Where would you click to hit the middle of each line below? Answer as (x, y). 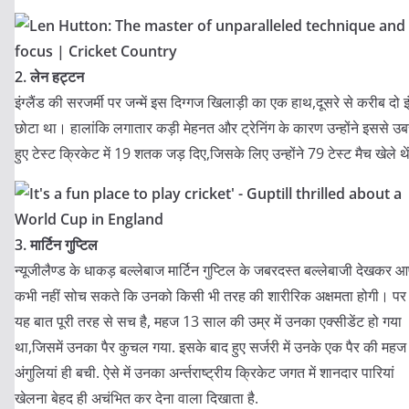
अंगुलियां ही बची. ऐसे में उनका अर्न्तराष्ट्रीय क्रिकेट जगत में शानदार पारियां (204, 372)
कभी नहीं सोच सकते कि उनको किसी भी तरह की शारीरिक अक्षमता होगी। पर (210, 296)
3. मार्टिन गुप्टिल (56, 245)
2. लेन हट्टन (49, 77)
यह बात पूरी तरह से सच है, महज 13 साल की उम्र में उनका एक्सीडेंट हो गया (208, 321)
